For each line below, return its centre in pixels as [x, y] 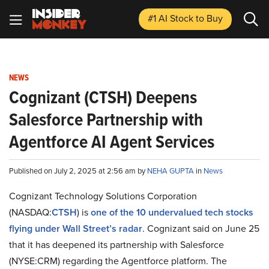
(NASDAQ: [30, 212]
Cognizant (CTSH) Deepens [103, 97]
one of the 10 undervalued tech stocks [172, 212]
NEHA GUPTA [171, 171]
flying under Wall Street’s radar [76, 228]
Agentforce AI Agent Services [112, 142]
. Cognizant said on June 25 [201, 228]
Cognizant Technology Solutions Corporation [103, 196]
